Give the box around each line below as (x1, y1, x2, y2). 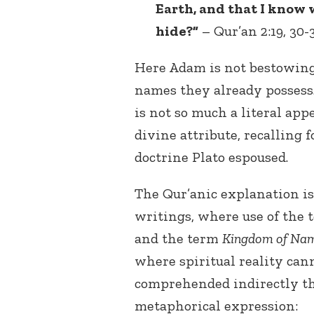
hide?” (156, 22, 198, 40)
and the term (135, 230, 222, 247)
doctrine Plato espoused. (135, 149, 288, 166)
